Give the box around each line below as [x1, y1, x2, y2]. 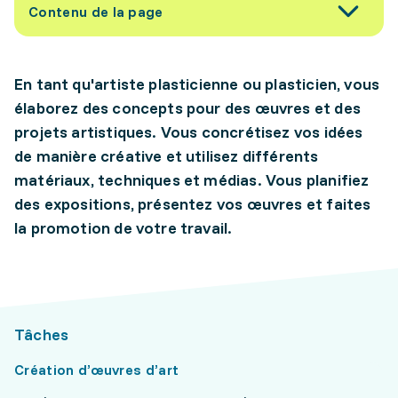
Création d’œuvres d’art [14, 361, 179, 378]
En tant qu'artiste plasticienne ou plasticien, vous [14, 74, 380, 94]
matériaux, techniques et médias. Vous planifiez [14, 170, 370, 190]
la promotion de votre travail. [14, 218, 233, 238]
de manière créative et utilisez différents [14, 146, 319, 166]
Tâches [14, 324, 69, 345]
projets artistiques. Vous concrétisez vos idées [14, 122, 363, 142]
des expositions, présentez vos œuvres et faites [14, 194, 371, 214]
